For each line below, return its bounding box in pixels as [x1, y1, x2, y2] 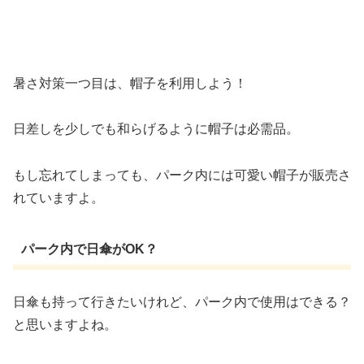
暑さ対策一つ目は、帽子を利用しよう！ [13, 76, 247, 90]
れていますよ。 [13, 191, 104, 206]
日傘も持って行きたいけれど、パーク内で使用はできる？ [13, 295, 351, 310]
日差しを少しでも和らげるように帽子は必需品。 [13, 122, 299, 136]
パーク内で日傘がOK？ [20, 241, 158, 256]
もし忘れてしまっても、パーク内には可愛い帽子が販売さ [13, 168, 351, 183]
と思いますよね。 [13, 318, 117, 332]
